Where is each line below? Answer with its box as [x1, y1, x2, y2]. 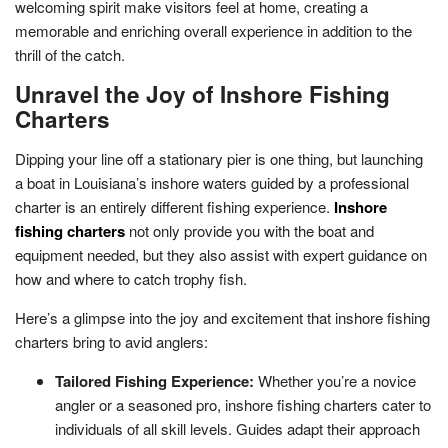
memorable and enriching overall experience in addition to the [15, 19, 412, 41]
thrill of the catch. [15, 43, 125, 65]
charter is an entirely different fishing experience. [15, 195, 334, 217]
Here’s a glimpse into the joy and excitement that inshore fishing [15, 306, 430, 328]
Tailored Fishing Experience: [55, 369, 258, 392]
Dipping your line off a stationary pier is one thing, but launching [15, 147, 423, 169]
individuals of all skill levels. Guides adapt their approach [55, 417, 420, 439]
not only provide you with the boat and [125, 219, 374, 241]
